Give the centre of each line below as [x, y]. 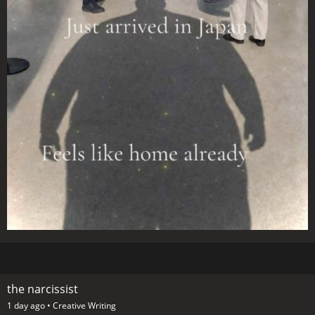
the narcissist [43, 289]
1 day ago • [30, 306]
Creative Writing [84, 306]
